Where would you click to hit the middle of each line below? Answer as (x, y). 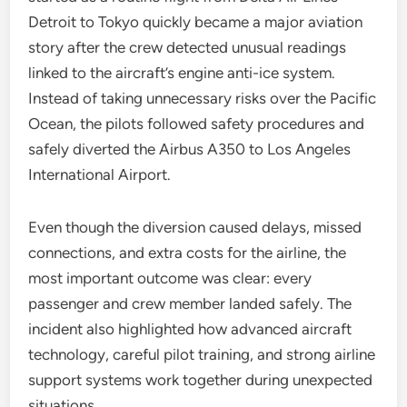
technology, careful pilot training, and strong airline (202, 354)
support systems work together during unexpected (201, 380)
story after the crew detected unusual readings (188, 47)
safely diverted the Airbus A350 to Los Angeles (190, 149)
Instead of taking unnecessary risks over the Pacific (203, 98)
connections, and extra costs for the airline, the (188, 253)
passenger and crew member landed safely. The (190, 303)
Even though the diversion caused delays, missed (195, 227)
